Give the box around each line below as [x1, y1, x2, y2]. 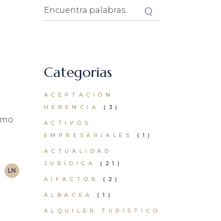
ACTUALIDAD [43, 147, 112, 154]
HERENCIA [43, 104, 99, 110]
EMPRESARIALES [43, 132, 133, 139]
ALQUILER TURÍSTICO [43, 207, 161, 214]
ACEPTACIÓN [43, 91, 113, 98]
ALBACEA [43, 191, 93, 198]
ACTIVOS [43, 119, 91, 126]
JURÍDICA [43, 160, 96, 167]
